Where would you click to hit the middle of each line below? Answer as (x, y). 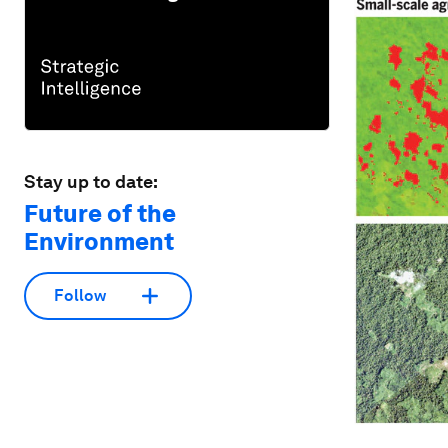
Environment (99, 241)
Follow (80, 296)
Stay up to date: (91, 181)
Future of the (100, 213)
